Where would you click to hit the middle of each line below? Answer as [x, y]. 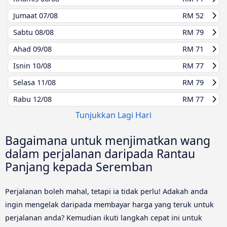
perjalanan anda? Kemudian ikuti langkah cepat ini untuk [104, 217]
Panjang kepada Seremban [79, 166]
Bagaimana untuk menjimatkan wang [108, 140]
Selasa [25, 82]
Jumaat [26, 15]
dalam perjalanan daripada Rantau [100, 153]
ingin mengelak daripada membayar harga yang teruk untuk [109, 204]
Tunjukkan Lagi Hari [113, 115]
